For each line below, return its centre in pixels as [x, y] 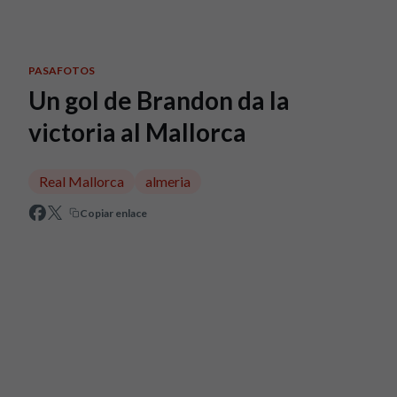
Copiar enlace [113, 213]
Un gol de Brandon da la [159, 100]
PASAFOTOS [62, 70]
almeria [168, 181]
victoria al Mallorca [137, 132]
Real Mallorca [82, 181]
